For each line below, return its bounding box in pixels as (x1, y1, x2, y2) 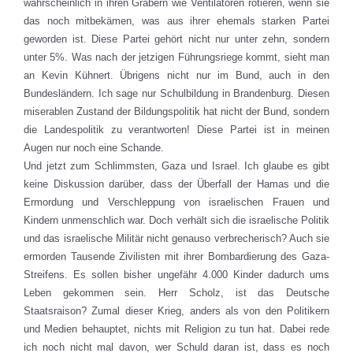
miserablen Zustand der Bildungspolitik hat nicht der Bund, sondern (24, 105, 329, 117)
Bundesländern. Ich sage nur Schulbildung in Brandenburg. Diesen (24, 87, 329, 99)
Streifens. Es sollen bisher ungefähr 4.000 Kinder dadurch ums (24, 268, 329, 281)
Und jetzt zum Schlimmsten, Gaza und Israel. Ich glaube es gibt (24, 159, 329, 172)
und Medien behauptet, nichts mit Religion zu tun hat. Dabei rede (24, 322, 329, 335)
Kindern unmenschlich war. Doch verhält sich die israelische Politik (24, 214, 329, 226)
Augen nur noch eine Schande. (24, 141, 164, 154)
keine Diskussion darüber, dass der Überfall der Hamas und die (24, 177, 329, 190)
